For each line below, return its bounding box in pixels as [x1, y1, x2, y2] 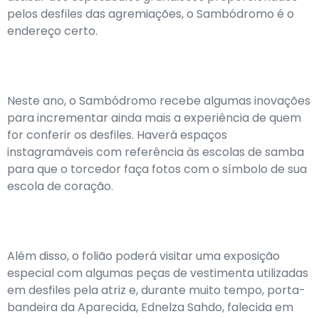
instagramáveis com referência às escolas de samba [7, 144, 304, 160]
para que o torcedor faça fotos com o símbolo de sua [7, 161, 307, 177]
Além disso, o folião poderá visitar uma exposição [7, 248, 280, 264]
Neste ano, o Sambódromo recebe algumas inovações [7, 93, 310, 109]
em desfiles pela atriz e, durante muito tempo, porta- [7, 282, 305, 298]
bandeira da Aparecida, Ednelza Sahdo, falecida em [7, 299, 293, 315]
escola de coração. [7, 178, 113, 194]
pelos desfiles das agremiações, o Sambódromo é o [7, 6, 294, 22]
